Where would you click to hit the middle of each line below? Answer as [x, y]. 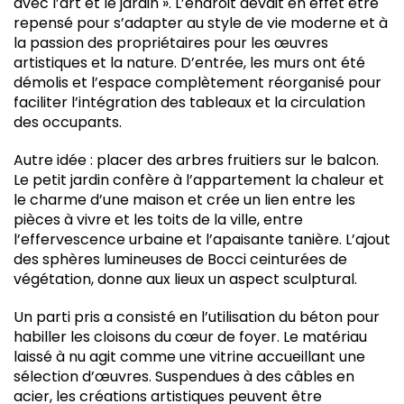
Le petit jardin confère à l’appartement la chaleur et [199, 180]
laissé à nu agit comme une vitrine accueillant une [189, 357]
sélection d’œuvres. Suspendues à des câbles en [184, 376]
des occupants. [68, 122]
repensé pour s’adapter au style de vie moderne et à [201, 23]
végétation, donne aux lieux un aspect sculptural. [185, 279]
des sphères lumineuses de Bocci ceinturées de [180, 259]
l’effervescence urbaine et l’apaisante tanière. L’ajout [202, 239]
